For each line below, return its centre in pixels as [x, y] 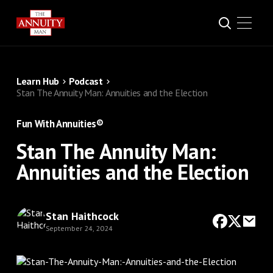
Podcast [86, 81]
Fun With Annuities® [60, 124]
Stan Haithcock [82, 216]
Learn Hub [37, 81]
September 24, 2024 [79, 228]
